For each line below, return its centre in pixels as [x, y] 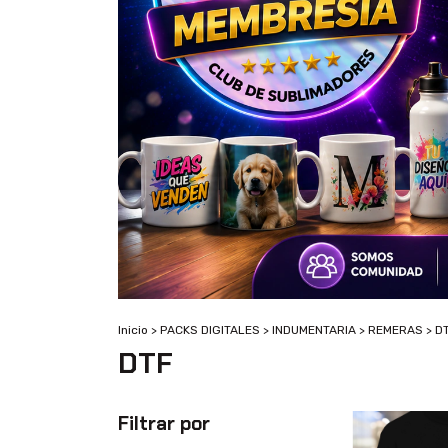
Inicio [133, 330]
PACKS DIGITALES [210, 330]
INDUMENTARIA [314, 330]
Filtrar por [164, 423]
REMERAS [395, 330]
